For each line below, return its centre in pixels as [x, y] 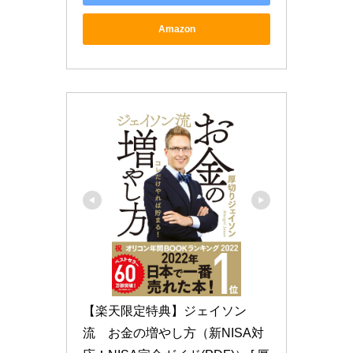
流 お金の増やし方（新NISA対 [173, 333]
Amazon [176, 29]
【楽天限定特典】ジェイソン [165, 310]
